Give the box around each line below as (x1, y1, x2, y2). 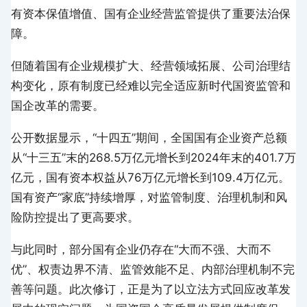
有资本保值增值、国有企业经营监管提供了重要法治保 (11, 7, 291, 21)
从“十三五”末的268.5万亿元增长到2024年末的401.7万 (11, 151, 296, 165)
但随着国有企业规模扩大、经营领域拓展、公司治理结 (11, 59, 291, 73)
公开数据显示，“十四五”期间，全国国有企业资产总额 (11, 131, 287, 145)
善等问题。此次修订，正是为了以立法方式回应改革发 (11, 282, 291, 297)
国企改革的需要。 (11, 99, 104, 113)
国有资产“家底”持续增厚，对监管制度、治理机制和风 (11, 191, 287, 205)
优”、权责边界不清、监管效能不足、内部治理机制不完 (11, 262, 295, 277)
